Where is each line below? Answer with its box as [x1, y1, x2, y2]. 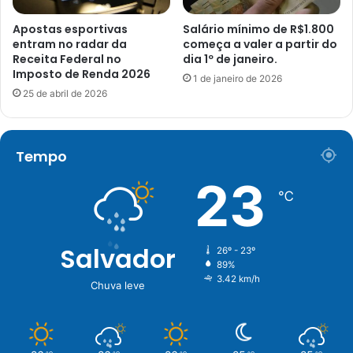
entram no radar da [13, 36, 127, 53]
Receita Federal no [13, 51, 121, 68]
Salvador [59, 241, 176, 277]
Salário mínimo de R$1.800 [183, 21, 334, 38]
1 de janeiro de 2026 [193, 72, 282, 85]
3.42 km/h [216, 273, 260, 285]
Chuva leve [90, 279, 145, 292]
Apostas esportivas [13, 21, 128, 38]
